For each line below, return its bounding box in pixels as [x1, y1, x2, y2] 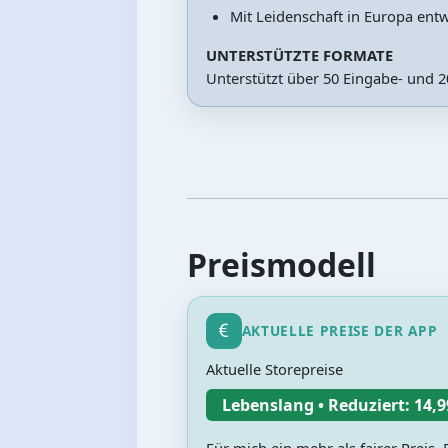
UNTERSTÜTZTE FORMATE [205, 44, 393, 65]
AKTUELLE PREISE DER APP [241, 320, 438, 340]
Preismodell [187, 242, 376, 286]
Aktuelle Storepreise [205, 359, 343, 380]
